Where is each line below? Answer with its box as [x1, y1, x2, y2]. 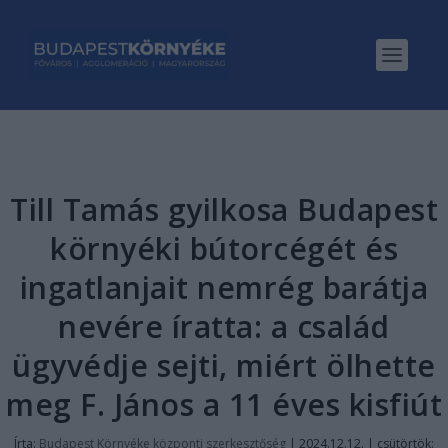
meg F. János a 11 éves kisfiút [6, 384, 442, 425]
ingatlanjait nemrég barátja [19, 267, 429, 308]
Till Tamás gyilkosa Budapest [10, 189, 438, 230]
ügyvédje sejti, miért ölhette [12, 345, 436, 386]
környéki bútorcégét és [50, 228, 398, 269]
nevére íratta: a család [58, 306, 390, 347]
